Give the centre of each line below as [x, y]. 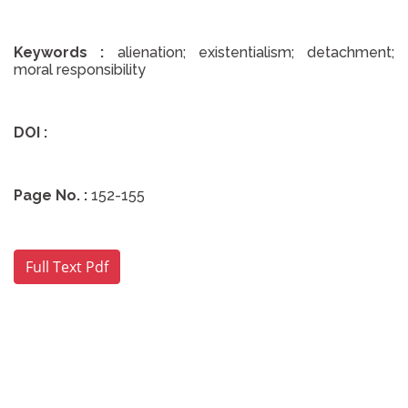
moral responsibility [80, 70]
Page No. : [51, 195]
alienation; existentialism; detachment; [255, 52]
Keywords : [59, 52]
